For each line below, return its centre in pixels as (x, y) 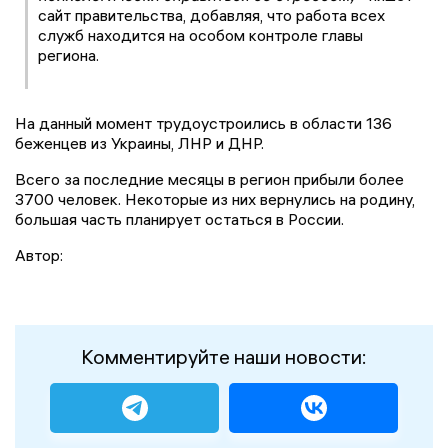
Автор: (39, 254)
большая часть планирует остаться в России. (179, 218)
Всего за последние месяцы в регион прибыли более (209, 178)
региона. (68, 54)
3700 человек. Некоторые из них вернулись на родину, (215, 198)
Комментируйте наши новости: (224, 356)
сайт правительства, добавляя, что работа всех (211, 14)
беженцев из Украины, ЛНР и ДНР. (141, 142)
